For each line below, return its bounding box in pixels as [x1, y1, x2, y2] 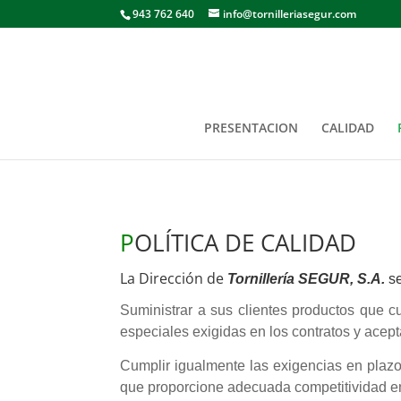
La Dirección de [120, 268, 228, 288]
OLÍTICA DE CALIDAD [134, 226, 357, 259]
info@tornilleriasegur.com [223, 6, 357, 21]
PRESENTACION [203, 119, 298, 136]
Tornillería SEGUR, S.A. [227, 270, 386, 286]
